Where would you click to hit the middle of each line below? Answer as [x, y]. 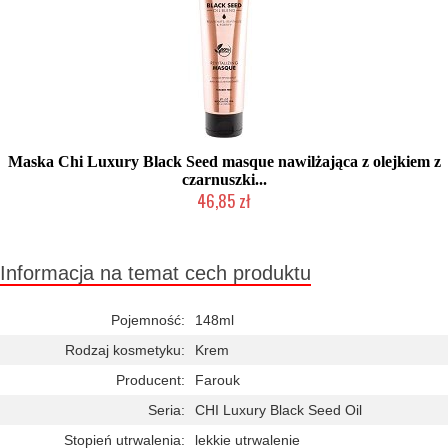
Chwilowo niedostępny [224, 220]
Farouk [217, 380]
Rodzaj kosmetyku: [125, 350]
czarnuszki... [224, 179]
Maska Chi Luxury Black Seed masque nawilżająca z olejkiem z [224, 161]
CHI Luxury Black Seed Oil [278, 410]
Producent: [150, 380]
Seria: [166, 410]
